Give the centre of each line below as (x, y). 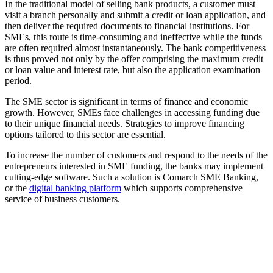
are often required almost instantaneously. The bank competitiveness (135, 48)
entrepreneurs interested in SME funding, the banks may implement (134, 166)
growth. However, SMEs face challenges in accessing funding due (132, 112)
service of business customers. (62, 199)
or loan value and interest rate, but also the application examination (133, 69)
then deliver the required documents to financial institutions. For (127, 26)
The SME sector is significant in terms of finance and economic (126, 101)
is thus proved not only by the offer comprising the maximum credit (134, 58)
